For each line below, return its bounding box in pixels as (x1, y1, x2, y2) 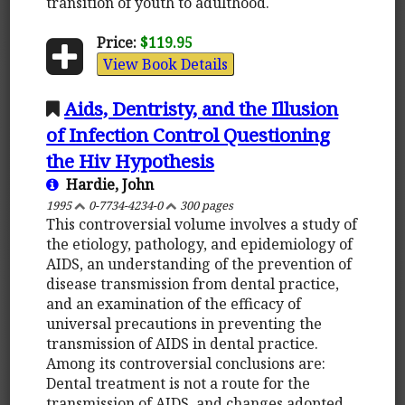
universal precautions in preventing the (46, 313, 323, 334)
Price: (96, 32, 137, 52)
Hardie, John (59, 174, 155, 194)
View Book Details (102, 53, 228, 74)
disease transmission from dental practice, (46, 273, 340, 294)
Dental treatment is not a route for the (46, 372, 311, 393)
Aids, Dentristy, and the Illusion (64, 95, 339, 121)
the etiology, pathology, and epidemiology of (46, 233, 353, 254)
